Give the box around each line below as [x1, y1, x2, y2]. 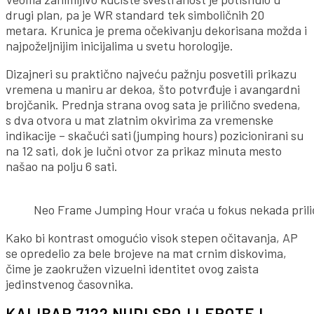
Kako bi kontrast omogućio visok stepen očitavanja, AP [6, 229, 298, 245]
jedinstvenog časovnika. [6, 275, 134, 292]
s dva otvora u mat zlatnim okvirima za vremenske [6, 111, 273, 128]
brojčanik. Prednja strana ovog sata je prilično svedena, [6, 96, 301, 112]
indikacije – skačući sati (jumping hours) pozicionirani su [6, 127, 303, 143]
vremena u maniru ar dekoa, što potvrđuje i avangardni [6, 81, 300, 97]
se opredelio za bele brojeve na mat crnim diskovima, [6, 245, 287, 261]
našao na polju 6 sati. [6, 158, 118, 174]
